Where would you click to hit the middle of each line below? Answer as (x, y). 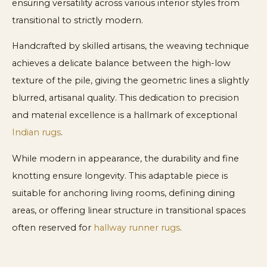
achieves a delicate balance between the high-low (121, 63)
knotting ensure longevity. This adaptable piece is (120, 176)
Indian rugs (36, 133)
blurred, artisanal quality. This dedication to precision (125, 98)
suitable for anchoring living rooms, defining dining (123, 193)
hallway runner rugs (137, 227)
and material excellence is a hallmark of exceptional (125, 115)
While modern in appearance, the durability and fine (125, 158)
